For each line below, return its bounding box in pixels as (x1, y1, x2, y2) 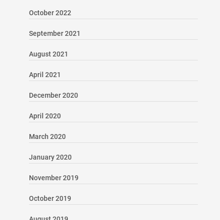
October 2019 (28, 194, 71, 202)
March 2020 (28, 132, 66, 140)
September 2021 (28, 29, 81, 37)
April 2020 (28, 111, 61, 120)
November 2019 (28, 173, 79, 182)
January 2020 (28, 153, 72, 161)
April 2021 (28, 70, 61, 79)
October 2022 (28, 8, 71, 17)
